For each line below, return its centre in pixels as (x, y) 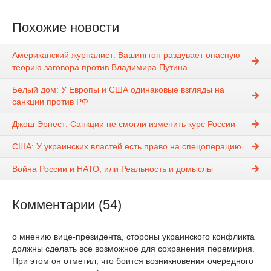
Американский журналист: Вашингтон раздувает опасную (126, 55)
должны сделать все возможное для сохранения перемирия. (133, 249)
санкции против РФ (50, 102)
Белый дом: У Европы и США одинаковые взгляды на (118, 90)
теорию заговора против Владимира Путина (100, 67)
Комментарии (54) (67, 205)
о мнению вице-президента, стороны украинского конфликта (133, 237)
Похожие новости (66, 28)
